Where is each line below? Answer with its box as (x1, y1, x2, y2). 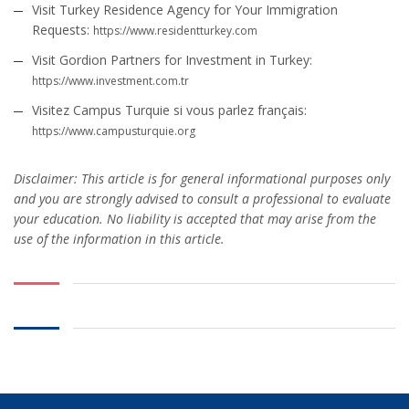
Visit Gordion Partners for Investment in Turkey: (32, 51, 312, 69)
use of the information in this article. (14, 230, 225, 248)
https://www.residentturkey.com (93, 23, 257, 39)
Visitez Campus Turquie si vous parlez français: (32, 101, 307, 120)
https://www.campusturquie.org (32, 123, 195, 140)
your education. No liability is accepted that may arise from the (14, 210, 376, 228)
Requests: (32, 21, 93, 39)
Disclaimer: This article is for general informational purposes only (14, 170, 390, 188)
